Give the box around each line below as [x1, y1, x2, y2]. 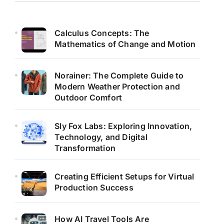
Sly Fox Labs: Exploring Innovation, [54, 120, 192, 131]
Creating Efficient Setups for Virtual [54, 171, 194, 181]
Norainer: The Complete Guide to [54, 70, 184, 80]
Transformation [54, 142, 116, 153]
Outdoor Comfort [54, 92, 122, 102]
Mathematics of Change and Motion [54, 38, 196, 49]
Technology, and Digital [54, 131, 147, 142]
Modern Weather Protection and [54, 81, 180, 91]
